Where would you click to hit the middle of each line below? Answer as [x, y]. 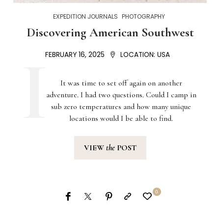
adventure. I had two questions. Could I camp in [121, 95]
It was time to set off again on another [121, 83]
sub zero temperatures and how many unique [121, 106]
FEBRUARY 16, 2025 [75, 55]
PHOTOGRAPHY [143, 16]
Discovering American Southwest [110, 32]
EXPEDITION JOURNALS [85, 16]
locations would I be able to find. [121, 118]
